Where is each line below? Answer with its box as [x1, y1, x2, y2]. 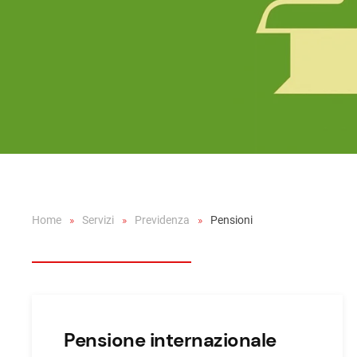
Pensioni [210, 214, 253, 226]
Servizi [82, 214, 114, 226]
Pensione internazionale [64, 328, 277, 352]
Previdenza [135, 214, 190, 226]
